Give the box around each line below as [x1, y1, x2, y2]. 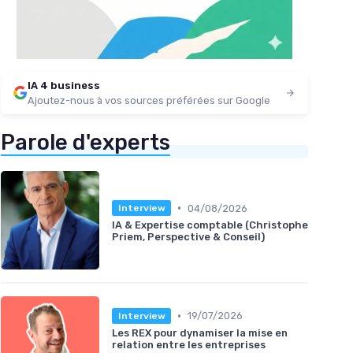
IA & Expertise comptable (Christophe [112, 219, 308, 232]
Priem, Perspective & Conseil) [112, 231, 265, 243]
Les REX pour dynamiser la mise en [112, 326, 288, 339]
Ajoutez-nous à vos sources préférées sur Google [28, 94, 270, 106]
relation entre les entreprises [112, 338, 266, 351]
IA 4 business [28, 79, 100, 91]
